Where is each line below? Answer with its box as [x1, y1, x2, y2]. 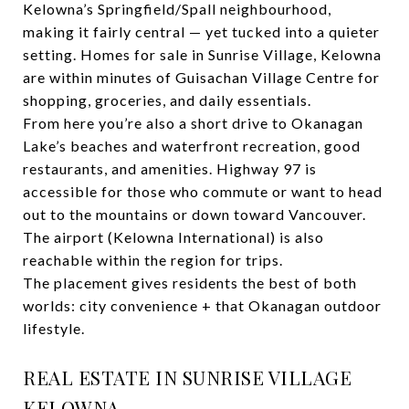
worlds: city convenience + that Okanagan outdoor [23, 296, 382, 314]
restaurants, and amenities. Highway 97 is [23, 159, 317, 177]
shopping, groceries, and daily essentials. [23, 90, 311, 109]
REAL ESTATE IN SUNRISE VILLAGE [23, 363, 351, 390]
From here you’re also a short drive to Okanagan [23, 113, 363, 131]
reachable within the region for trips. [23, 250, 283, 268]
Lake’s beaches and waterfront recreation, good [23, 136, 361, 154]
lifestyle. [23, 319, 85, 337]
